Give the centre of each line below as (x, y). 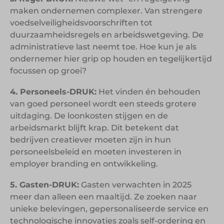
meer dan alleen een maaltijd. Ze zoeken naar (103, 196)
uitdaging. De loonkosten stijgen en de (89, 115)
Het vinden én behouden (148, 91)
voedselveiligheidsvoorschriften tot (81, 22)
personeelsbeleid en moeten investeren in (96, 151)
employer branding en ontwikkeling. (84, 163)
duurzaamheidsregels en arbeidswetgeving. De (107, 34)
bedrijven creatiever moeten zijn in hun (90, 139)
